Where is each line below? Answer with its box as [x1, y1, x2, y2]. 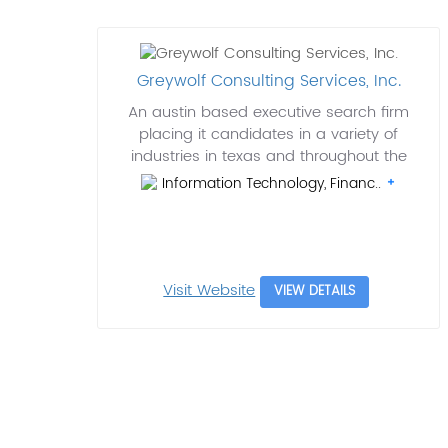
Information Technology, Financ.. [161, 172, 385, 196]
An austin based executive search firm [128, 100, 410, 126]
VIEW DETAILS [274, 281, 356, 302]
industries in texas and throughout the [130, 144, 407, 170]
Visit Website [163, 278, 256, 303]
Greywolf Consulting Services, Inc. [136, 68, 401, 95]
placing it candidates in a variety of [139, 122, 399, 148]
